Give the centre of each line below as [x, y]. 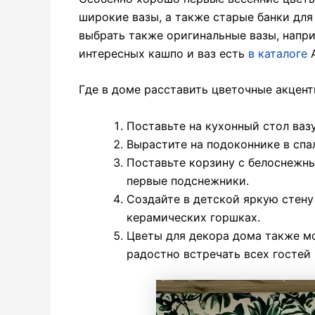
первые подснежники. [188, 180]
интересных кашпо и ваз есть [163, 53]
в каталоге [278, 53]
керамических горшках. [193, 217]
